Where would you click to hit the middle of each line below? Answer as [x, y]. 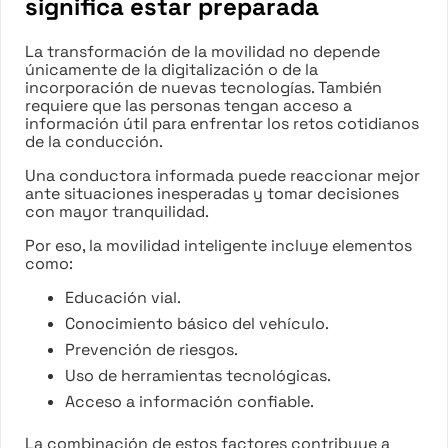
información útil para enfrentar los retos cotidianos [222, 123]
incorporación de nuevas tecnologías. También [203, 87]
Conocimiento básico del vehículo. [197, 323]
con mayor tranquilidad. [117, 211]
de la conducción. [94, 141]
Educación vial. [123, 297]
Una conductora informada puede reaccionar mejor [222, 175]
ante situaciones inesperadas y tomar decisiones [212, 193]
